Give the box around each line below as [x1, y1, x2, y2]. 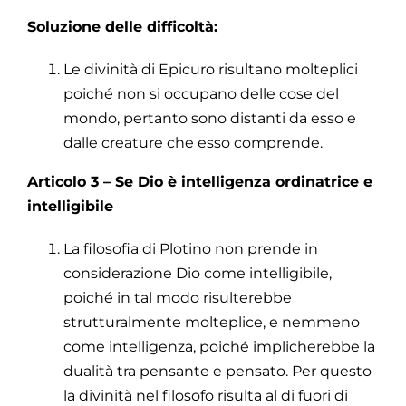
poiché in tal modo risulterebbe [63, 288, 292, 306]
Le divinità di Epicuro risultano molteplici [63, 60, 358, 78]
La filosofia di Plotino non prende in [63, 239, 318, 257]
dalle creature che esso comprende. [63, 133, 323, 151]
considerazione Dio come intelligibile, [63, 264, 332, 282]
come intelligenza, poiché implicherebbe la [63, 337, 375, 355]
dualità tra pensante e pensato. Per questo [63, 362, 372, 380]
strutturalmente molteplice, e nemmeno [63, 313, 360, 331]
